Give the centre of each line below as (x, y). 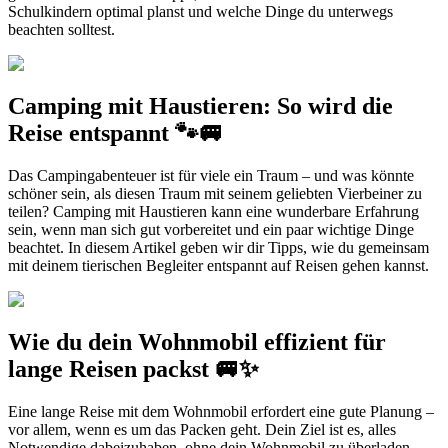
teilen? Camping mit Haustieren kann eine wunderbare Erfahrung (213, 211)
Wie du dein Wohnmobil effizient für (197, 341)
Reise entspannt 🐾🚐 (115, 132)
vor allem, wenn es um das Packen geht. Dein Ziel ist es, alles (202, 429)
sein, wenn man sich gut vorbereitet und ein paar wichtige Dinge (211, 229)
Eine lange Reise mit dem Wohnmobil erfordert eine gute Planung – (221, 411)
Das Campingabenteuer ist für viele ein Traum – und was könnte (211, 175)
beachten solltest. (61, 29)
